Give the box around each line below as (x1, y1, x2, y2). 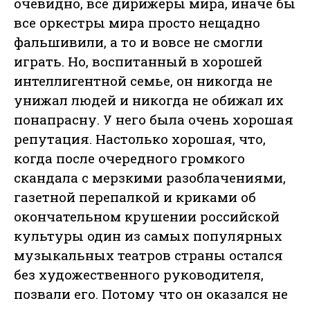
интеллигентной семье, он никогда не (14, 72, 273, 90)
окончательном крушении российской (14, 208, 280, 226)
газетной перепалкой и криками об (14, 188, 256, 206)
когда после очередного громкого (14, 149, 245, 167)
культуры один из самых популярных (14, 227, 282, 245)
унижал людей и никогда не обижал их (14, 91, 284, 109)
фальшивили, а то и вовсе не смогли (14, 33, 263, 51)
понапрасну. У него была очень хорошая (14, 111, 293, 129)
